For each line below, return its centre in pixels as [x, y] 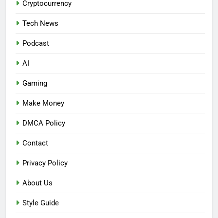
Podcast [36, 44]
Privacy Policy [45, 163]
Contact [35, 143]
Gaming [35, 83]
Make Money [43, 103]
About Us [37, 183]
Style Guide [41, 203]
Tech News [40, 24]
